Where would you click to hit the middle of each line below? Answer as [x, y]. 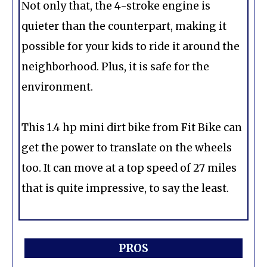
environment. [57, 87]
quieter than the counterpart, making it [124, 26]
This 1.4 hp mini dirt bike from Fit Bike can [132, 128]
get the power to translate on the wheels [127, 148]
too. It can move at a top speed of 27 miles [129, 168]
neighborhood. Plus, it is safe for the [115, 66]
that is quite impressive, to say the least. [125, 189]
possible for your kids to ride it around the [131, 46]
